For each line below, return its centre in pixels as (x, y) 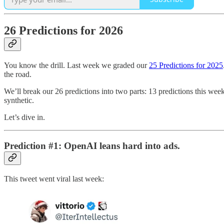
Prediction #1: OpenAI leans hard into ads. (92, 146)
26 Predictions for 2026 (63, 31)
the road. (18, 74)
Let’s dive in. (24, 117)
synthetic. (19, 100)
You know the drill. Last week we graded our (76, 65)
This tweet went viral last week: (54, 178)
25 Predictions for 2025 (186, 65)
